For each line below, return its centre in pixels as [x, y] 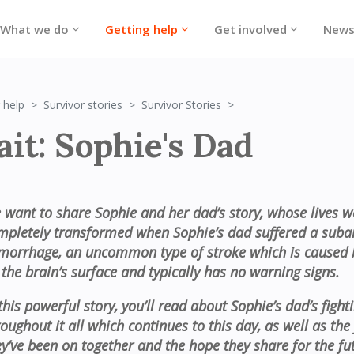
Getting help [141, 29]
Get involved [250, 29]
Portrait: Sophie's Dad [295, 104]
